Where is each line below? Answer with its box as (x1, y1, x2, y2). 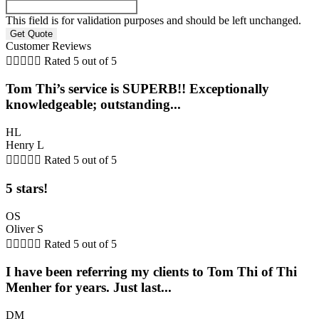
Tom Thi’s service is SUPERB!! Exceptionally (6, 81, 269, 97)
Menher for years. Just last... (6, 280, 172, 296)
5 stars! (6, 180, 48, 196)
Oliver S (6, 222, 43, 235)
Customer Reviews (6, 39, 91, 52)
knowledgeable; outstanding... (6, 97, 181, 113)
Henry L (6, 139, 44, 152)
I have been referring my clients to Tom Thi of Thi (6, 264, 297, 280)
